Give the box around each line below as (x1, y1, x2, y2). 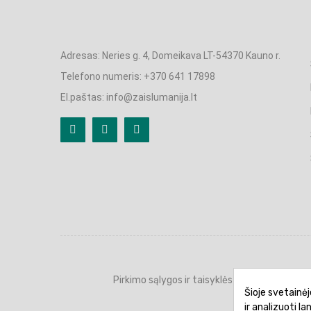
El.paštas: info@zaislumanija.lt (60, 91, 197, 103)
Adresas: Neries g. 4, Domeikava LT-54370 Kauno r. (60, 49, 280, 61)
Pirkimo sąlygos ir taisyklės (112, 274, 233, 286)
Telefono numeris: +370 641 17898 (60, 70, 215, 82)
